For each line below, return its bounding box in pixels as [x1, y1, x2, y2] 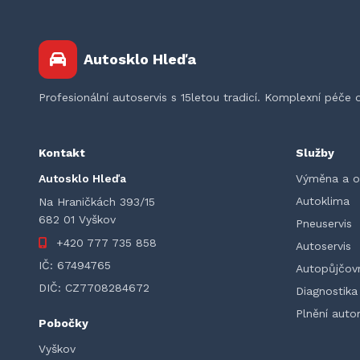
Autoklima [296, 194, 350, 207]
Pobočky [39, 317, 88, 329]
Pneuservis [296, 217, 352, 230]
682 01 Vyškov [39, 213, 116, 226]
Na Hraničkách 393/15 [39, 195, 155, 208]
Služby [296, 146, 334, 159]
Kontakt [39, 146, 85, 159]
